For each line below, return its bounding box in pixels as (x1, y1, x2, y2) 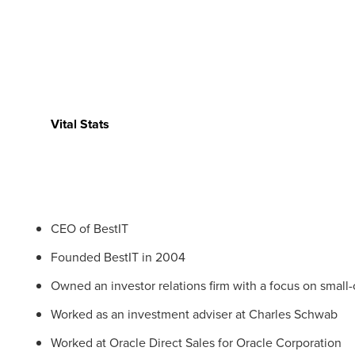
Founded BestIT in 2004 (51, 248, 185, 266)
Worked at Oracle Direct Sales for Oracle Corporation (51, 334, 342, 352)
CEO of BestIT (51, 219, 128, 238)
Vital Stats (51, 115, 109, 133)
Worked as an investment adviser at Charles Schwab (51, 305, 338, 323)
